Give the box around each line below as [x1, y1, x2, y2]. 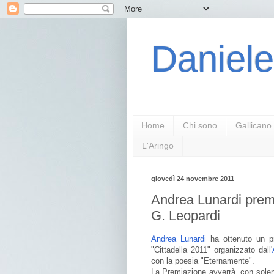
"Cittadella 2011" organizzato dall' [151, 245, 272, 255]
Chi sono [183, 120, 217, 131]
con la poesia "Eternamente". [151, 256, 254, 266]
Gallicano [235, 120, 272, 131]
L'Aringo [142, 141, 174, 151]
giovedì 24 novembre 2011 [151, 174, 234, 182]
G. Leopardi [151, 208, 220, 224]
